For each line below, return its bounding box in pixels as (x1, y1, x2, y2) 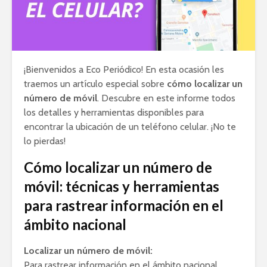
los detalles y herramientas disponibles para (24, 106, 204, 118)
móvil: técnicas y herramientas (24, 177, 219, 195)
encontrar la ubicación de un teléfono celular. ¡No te (24, 120, 236, 132)
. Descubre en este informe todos (97, 92, 235, 104)
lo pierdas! (24, 135, 66, 147)
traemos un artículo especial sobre (24, 77, 167, 89)
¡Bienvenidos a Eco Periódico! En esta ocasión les (24, 63, 224, 75)
